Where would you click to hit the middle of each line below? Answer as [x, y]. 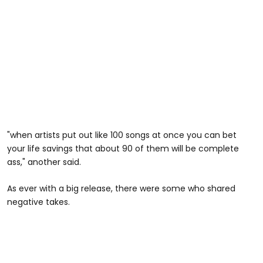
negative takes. [38, 202]
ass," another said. [44, 162]
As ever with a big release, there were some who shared [121, 189]
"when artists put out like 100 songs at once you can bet [122, 135]
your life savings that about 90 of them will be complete [123, 149]
